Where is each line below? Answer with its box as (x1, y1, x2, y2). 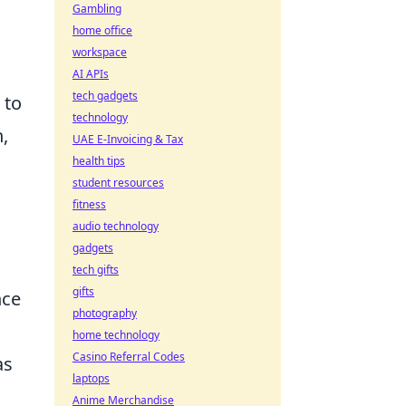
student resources (72, 175, 164, 190)
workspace (72, 44, 127, 60)
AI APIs (72, 66, 109, 82)
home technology (72, 327, 159, 343)
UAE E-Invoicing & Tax (72, 131, 183, 147)
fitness (72, 197, 106, 212)
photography (72, 305, 137, 321)
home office (72, 23, 132, 38)
